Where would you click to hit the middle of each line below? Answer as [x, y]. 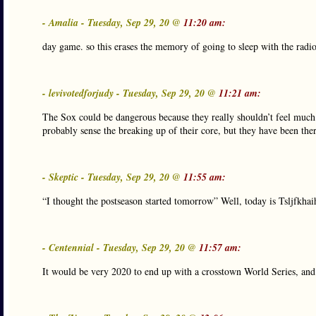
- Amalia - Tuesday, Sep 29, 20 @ [113, 23]
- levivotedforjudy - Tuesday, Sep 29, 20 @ [130, 93]
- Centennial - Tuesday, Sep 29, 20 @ [121, 248]
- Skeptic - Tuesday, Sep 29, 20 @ [113, 177]
